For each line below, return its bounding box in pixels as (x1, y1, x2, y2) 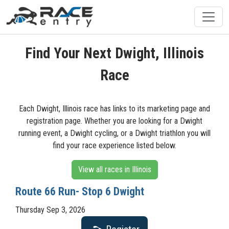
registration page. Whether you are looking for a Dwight (27, 116, 202, 126)
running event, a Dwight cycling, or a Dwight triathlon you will (18, 128, 211, 138)
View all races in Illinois (78, 165, 151, 174)
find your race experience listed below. (53, 141, 176, 150)
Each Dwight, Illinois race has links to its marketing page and (19, 104, 210, 113)
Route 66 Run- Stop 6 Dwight (15, 185, 144, 198)
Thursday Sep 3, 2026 (15, 205, 85, 215)
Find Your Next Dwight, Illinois (25, 44, 204, 62)
